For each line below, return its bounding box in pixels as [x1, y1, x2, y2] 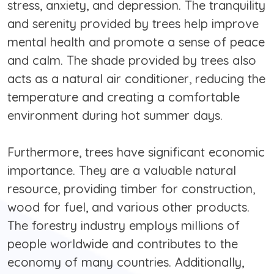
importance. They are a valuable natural [7, 163, 236, 179]
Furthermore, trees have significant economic [7, 144, 265, 160]
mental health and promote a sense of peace [7, 34, 265, 50]
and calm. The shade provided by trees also [7, 53, 256, 68]
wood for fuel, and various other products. [7, 199, 250, 215]
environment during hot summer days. [7, 108, 223, 124]
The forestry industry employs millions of [7, 218, 240, 234]
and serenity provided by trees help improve [7, 16, 259, 32]
